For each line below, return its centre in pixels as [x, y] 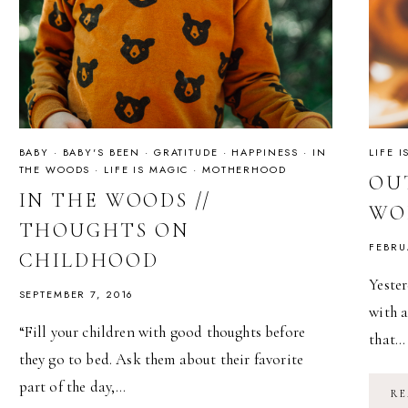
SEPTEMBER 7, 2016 [76, 294]
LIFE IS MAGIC [146, 170]
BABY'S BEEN [102, 153]
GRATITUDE [186, 153]
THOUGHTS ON [104, 230]
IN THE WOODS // [115, 200]
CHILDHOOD [89, 260]
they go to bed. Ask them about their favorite [161, 359]
